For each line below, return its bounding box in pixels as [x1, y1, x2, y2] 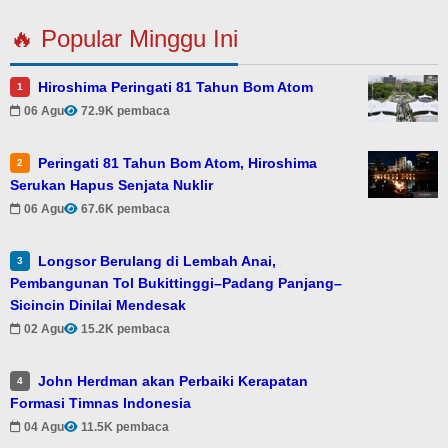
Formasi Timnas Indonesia [10, 394, 191, 411]
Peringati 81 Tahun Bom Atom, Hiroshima [38, 154, 317, 171]
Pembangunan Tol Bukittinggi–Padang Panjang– [10, 274, 342, 291]
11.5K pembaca [81, 420, 169, 435]
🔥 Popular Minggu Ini [10, 25, 238, 53]
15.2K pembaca [81, 322, 170, 337]
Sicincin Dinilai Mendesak [10, 296, 186, 313]
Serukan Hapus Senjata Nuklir [10, 176, 213, 193]
